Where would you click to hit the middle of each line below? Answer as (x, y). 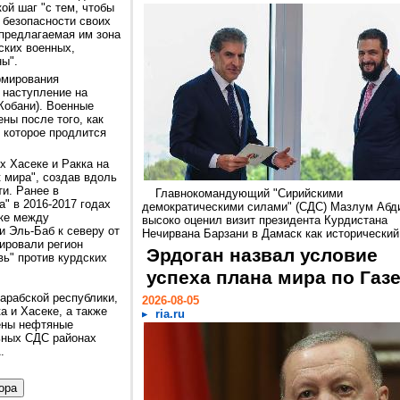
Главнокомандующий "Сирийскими (249, 193)
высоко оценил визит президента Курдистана (265, 220)
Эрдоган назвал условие (262, 255)
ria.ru (170, 314)
